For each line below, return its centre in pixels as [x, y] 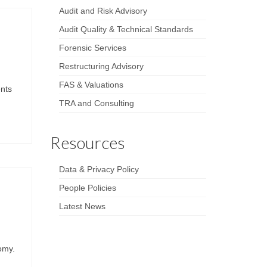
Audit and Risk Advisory [103, 10]
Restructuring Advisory [101, 66]
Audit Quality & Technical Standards [126, 29]
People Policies [87, 187]
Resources [87, 142]
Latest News [82, 206]
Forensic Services [92, 47]
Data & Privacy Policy [99, 169]
